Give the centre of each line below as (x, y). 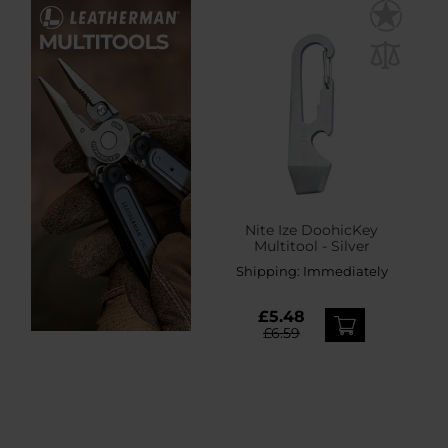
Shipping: (269, 271)
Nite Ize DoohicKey (312, 230)
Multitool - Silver (311, 246)
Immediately (345, 271)
